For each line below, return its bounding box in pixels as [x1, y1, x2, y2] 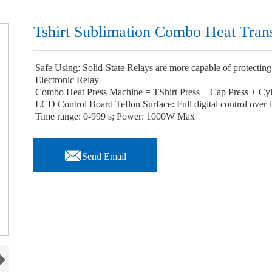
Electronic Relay [35, 75, 100, 85]
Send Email [82, 151, 127, 161]
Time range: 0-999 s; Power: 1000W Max [35, 111, 195, 121]
